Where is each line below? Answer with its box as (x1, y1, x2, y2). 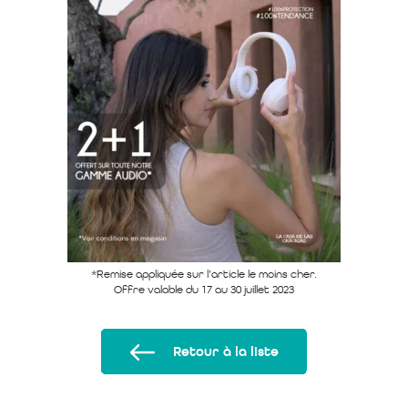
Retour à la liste (173, 343, 279, 360)
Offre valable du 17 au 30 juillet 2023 (114, 283, 294, 296)
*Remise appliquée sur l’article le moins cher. (91, 268, 317, 280)
